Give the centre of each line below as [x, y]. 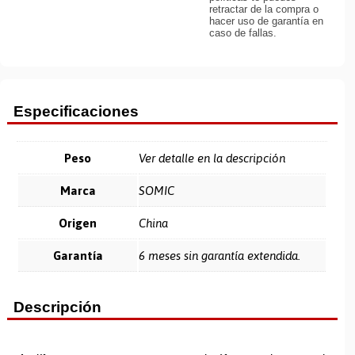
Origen [78, 223]
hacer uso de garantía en [266, 21]
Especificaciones [76, 112]
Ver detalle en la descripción [212, 158]
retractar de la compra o [263, 10]
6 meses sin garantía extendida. [220, 256]
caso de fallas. [242, 33]
